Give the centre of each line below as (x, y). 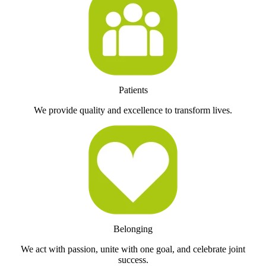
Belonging (133, 229)
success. (133, 260)
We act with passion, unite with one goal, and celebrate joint (133, 249)
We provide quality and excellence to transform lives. (133, 110)
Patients (133, 90)
